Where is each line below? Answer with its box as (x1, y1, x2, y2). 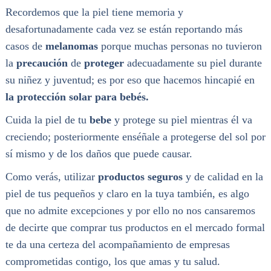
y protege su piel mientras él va (111, 113, 252, 126)
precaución (16, 56, 68, 69)
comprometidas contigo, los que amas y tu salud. (5, 255, 220, 267)
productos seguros (97, 170, 183, 183)
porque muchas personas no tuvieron (97, 39, 262, 52)
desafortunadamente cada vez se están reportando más (5, 22, 243, 35)
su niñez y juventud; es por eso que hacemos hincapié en (5, 73, 255, 86)
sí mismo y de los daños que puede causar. (5, 147, 192, 160)
